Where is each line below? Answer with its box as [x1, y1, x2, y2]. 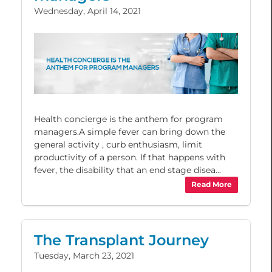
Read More [191, 180, 232, 189]
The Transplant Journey [34, 231, 209, 249]
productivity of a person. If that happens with [34, 151, 225, 163]
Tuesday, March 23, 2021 [34, 250, 134, 261]
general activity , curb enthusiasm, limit [34, 138, 202, 150]
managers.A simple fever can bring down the [34, 126, 225, 137]
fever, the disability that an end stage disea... [34, 164, 221, 175]
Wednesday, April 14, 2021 [34, 5, 141, 17]
